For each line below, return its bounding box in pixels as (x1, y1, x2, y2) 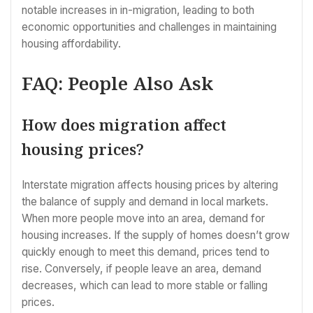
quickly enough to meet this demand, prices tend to (22, 245, 270, 259)
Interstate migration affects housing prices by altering (22, 178, 278, 192)
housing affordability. (22, 37, 121, 51)
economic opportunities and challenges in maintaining (22, 20, 277, 34)
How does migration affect (22, 114, 226, 136)
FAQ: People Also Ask (22, 70, 213, 96)
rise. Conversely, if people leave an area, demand (22, 262, 261, 276)
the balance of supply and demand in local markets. (22, 195, 268, 209)
